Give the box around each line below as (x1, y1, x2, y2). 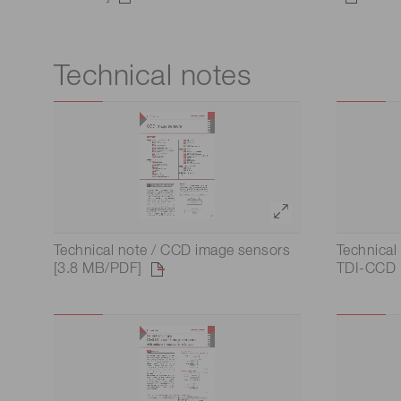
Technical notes (54, 63, 252, 92)
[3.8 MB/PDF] (54, 262, 142, 277)
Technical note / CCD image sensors (54, 244, 291, 260)
